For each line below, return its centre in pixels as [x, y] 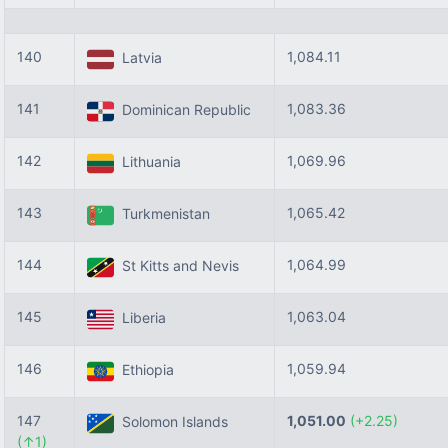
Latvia [138, 58]
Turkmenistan [162, 214]
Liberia [140, 318]
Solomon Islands [171, 422]
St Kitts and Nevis [176, 266]
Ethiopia [144, 370]
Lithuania [147, 162]
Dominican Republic [182, 110]
